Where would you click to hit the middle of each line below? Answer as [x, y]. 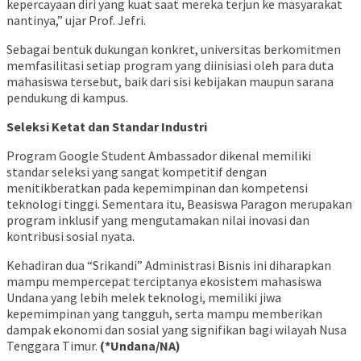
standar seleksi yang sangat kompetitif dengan [137, 172]
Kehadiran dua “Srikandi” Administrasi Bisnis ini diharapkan [169, 266]
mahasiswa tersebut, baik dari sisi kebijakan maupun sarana [170, 82]
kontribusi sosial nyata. [71, 237]
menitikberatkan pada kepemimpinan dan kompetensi [157, 188]
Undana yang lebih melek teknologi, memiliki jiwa [144, 298]
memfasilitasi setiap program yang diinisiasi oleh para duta [170, 66]
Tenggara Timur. [52, 346]
